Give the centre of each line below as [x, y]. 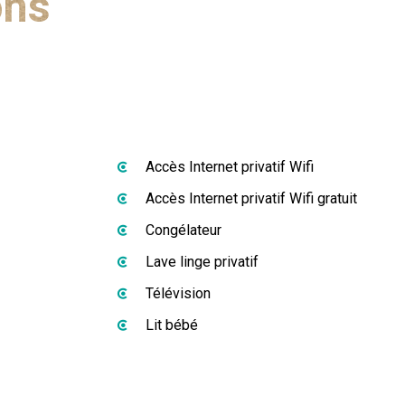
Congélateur [184, 230]
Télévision [178, 293]
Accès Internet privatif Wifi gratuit [251, 198]
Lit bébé [172, 325]
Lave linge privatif [202, 262]
